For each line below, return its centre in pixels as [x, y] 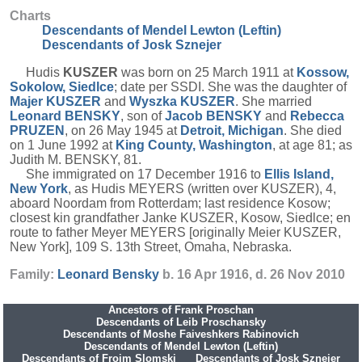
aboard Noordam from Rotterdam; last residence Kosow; [170, 203]
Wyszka [155, 101]
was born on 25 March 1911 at [207, 72]
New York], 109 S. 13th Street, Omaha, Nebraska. [151, 247]
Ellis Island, [299, 174]
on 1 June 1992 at [63, 145]
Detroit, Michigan [232, 130]
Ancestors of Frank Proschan [181, 310]
